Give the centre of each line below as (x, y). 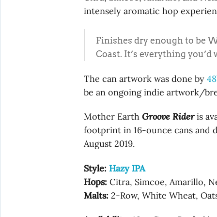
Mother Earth (113, 117)
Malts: (96, 195)
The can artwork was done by (146, 78)
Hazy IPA (127, 168)
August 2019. (109, 144)
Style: (95, 168)
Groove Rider (168, 117)
